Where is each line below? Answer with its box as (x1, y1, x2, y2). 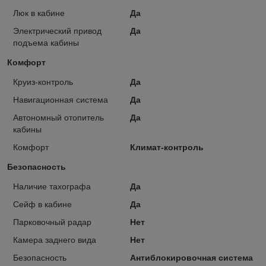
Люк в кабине (13, 8, 65, 18)
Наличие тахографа (13, 181, 91, 191)
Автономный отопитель (13, 112, 104, 122)
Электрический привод (13, 26, 102, 36)
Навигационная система (13, 94, 108, 104)
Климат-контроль (129, 142, 204, 152)
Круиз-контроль (13, 77, 73, 87)
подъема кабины (13, 37, 79, 47)
